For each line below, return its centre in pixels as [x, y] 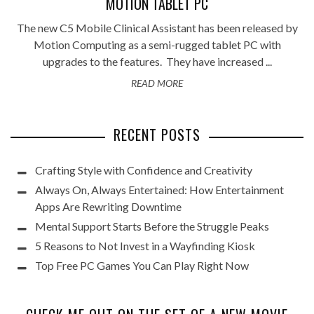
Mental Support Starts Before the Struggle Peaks [152, 226]
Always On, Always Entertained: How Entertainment [159, 190]
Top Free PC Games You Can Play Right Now [142, 265]
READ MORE [157, 83]
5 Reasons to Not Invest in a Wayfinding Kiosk [145, 246]
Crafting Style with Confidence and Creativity [144, 170]
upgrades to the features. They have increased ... [157, 61]
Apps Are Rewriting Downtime [108, 206]
